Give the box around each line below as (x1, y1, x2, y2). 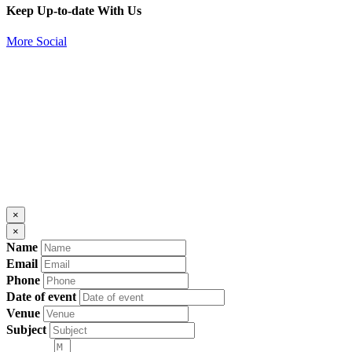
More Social (6, 35, 67, 49)
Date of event (6, 290, 76, 304)
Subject (6, 323, 46, 337)
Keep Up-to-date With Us (6, 4, 141, 18)
